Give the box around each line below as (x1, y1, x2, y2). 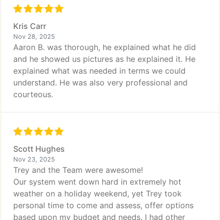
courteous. (13, 89, 53, 99)
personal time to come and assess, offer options (13, 200, 193, 210)
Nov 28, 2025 (13, 33, 55, 40)
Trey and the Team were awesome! (13, 165, 143, 175)
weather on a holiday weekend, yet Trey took (13, 189, 182, 198)
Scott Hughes (13, 144, 65, 154)
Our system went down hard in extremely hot (13, 177, 181, 187)
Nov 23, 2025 (13, 156, 55, 163)
